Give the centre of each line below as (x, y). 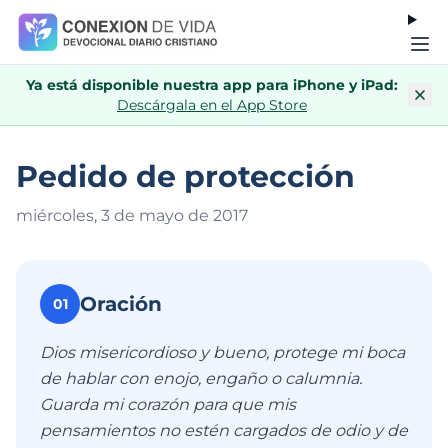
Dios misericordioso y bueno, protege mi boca (222, 352)
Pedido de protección (185, 176)
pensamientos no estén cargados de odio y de (224, 430)
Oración (121, 304)
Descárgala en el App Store (212, 105)
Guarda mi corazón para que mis (168, 404)
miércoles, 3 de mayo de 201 (127, 215)
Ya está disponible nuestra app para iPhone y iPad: (212, 85)
